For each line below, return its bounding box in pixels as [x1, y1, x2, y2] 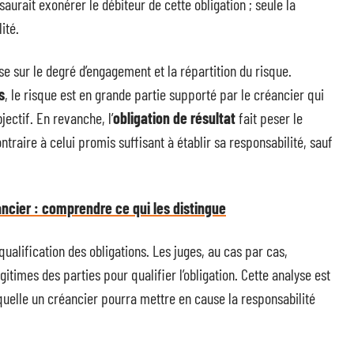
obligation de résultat [113, 108, 235, 127]
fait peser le [235, 108, 303, 127]
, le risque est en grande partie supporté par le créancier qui [5, 85, 324, 104]
